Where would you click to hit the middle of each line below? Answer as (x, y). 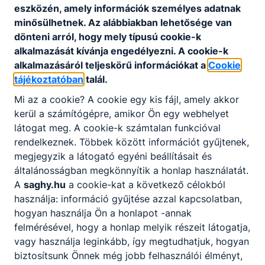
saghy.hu (45, 184)
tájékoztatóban (49, 79)
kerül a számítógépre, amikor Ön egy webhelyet (122, 113)
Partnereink (132, 101)
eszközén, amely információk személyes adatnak (127, 8)
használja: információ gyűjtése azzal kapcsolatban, (128, 198)
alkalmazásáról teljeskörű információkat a (111, 65)
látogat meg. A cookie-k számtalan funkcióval (117, 127)
